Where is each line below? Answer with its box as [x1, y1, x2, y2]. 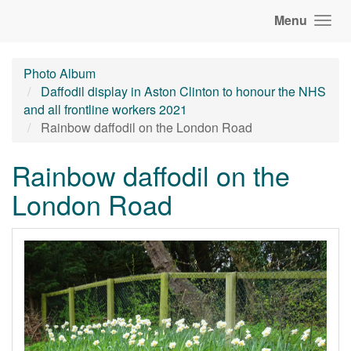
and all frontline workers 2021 [24, 100, 187, 119]
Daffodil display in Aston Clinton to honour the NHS [41, 82, 326, 101]
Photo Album [24, 64, 96, 83]
